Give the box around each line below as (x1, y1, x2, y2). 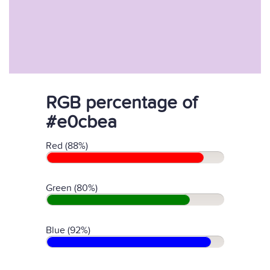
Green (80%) (46, 182, 98, 194)
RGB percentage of (46, 92, 197, 114)
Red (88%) (46, 140, 88, 152)
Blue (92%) (46, 224, 90, 236)
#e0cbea (46, 111, 117, 133)
